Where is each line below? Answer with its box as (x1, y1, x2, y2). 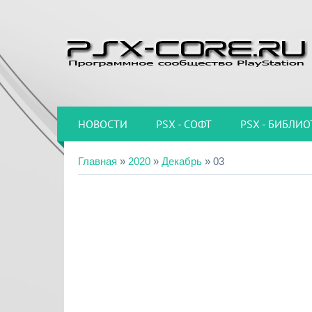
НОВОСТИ (78, 117, 127, 131)
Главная (78, 155, 117, 167)
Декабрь (162, 155, 202, 167)
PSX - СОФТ (156, 117, 212, 131)
